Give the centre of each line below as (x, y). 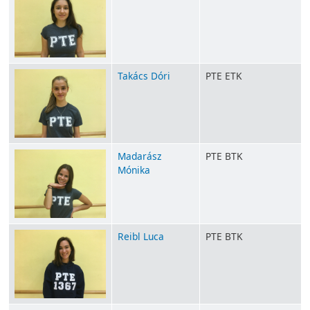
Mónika (134, 170)
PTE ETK (224, 76)
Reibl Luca (141, 237)
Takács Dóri (144, 76)
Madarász (139, 156)
